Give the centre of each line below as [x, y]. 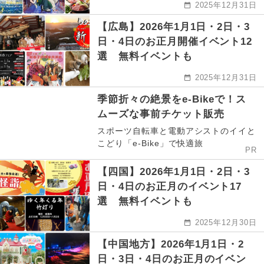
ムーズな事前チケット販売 [161, 114]
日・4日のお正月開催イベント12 [175, 42]
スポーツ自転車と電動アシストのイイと [177, 131]
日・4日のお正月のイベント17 [170, 187]
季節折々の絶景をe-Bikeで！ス [172, 100]
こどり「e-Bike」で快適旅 [151, 143]
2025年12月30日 [226, 223]
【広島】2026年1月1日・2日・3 [174, 27]
